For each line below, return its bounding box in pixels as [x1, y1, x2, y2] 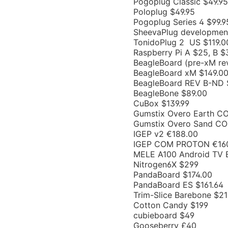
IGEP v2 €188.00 [133, 129, 198, 139]
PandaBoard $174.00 [133, 169, 212, 180]
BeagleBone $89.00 [133, 88, 207, 98]
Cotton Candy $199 [133, 200, 208, 210]
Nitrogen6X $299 [133, 159, 198, 169]
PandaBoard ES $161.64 [133, 180, 223, 190]
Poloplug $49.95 [133, 7, 195, 17]
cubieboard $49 [133, 210, 194, 220]
